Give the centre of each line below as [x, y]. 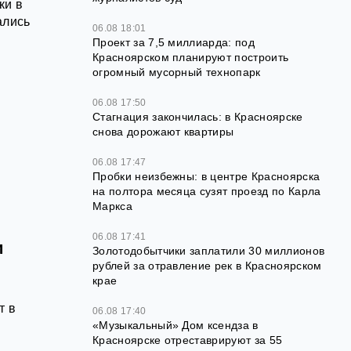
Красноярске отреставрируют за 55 [188, 340]
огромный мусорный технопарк [177, 72]
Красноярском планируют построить [191, 58]
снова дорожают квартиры [163, 132]
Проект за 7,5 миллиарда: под [174, 43]
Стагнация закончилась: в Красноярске [198, 117]
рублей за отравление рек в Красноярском [207, 266]
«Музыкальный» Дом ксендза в [175, 326]
